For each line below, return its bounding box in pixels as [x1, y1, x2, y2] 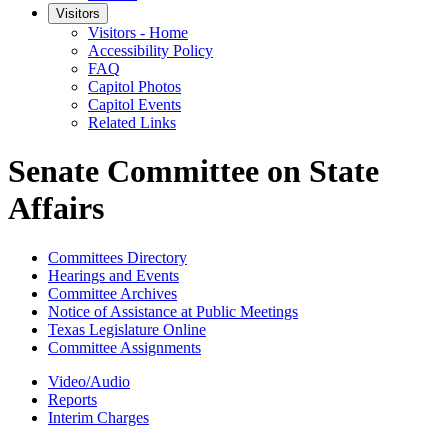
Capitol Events [88, 96, 181, 113]
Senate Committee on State [8, 153, 379, 190]
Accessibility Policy [88, 42, 213, 59]
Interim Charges [48, 408, 149, 426]
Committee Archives [48, 284, 177, 302]
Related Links [88, 114, 176, 131]
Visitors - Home [88, 24, 188, 41]
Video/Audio [48, 372, 130, 390]
